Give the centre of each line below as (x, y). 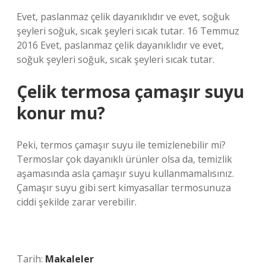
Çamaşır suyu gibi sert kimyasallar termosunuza (124, 188)
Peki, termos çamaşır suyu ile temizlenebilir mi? (121, 145)
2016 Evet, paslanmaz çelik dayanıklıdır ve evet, (120, 45)
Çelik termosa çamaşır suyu (130, 91)
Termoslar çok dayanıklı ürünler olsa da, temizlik (124, 159)
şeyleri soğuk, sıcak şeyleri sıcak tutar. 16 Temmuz (128, 31)
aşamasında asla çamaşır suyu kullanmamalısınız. (125, 173)
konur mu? (61, 113)
